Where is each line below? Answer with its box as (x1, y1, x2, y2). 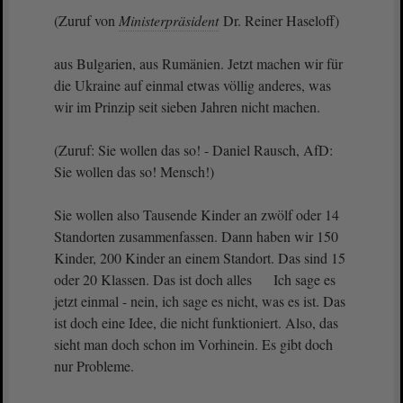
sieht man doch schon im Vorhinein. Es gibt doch (54, 335, 333, 354)
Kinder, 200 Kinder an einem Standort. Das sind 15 (54, 248, 345, 267)
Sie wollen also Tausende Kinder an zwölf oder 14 (54, 205, 339, 224)
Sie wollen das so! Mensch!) (54, 162, 214, 181)
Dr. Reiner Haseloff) (219, 11, 339, 30)
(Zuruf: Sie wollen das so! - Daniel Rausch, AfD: (54, 140, 333, 159)
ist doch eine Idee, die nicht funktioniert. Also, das (54, 313, 338, 332)
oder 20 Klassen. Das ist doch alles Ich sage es (54, 270, 336, 289)
